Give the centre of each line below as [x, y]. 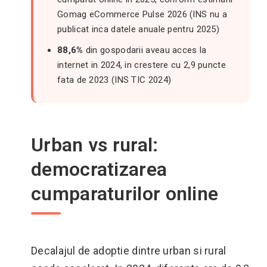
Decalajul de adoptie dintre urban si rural [129, 251]
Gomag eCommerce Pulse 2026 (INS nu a [142, 14]
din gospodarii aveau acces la [145, 50]
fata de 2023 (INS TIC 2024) [114, 80]
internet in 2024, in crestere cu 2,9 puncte [142, 65]
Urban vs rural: [95, 145]
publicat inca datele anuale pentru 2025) [139, 29]
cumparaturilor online [125, 194]
